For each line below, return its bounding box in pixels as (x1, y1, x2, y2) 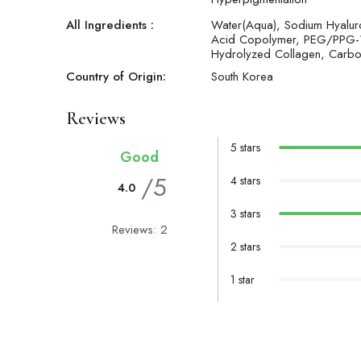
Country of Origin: (66, 68, 166, 86)
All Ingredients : (66, 16, 154, 35)
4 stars (230, 172, 260, 189)
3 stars (230, 205, 260, 222)
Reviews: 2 (111, 221, 168, 239)
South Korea (211, 68, 273, 86)
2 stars (230, 239, 260, 255)
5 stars (230, 139, 260, 156)
